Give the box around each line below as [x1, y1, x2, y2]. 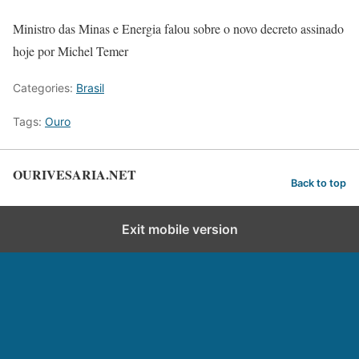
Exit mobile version [121, 221, 238, 237]
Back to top [291, 176, 346, 189]
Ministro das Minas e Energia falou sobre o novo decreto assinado [13, 20, 344, 37]
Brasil [76, 81, 104, 95]
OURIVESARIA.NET [13, 165, 136, 184]
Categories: [13, 81, 76, 95]
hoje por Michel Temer [13, 42, 128, 59]
